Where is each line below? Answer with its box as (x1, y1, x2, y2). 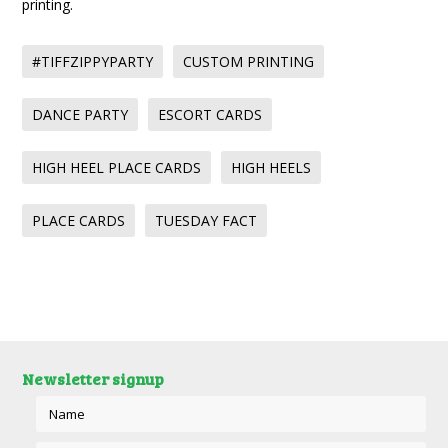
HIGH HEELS (231, 158, 312, 178)
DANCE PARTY (32, 105, 129, 125)
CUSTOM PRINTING (183, 52, 315, 72)
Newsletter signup (22, 368, 165, 390)
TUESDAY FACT (155, 211, 258, 231)
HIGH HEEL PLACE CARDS (32, 158, 202, 178)
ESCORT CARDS (158, 105, 263, 125)
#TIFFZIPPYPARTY (32, 52, 154, 72)
